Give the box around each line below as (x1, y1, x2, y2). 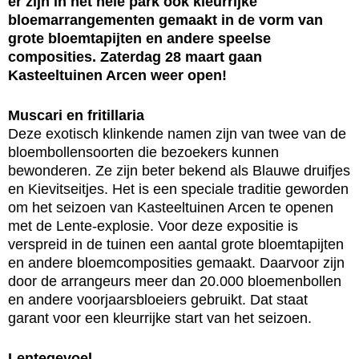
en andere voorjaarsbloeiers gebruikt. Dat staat (8, 292, 308, 309)
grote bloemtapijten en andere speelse (8, 30, 271, 47)
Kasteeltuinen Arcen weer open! (8, 67, 227, 84)
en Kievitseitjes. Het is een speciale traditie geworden (8, 181, 349, 198)
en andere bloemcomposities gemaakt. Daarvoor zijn (8, 255, 345, 272)
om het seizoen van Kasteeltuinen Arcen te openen (8, 200, 333, 216)
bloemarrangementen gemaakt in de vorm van (8, 12, 323, 29)
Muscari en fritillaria (8, 107, 144, 124)
